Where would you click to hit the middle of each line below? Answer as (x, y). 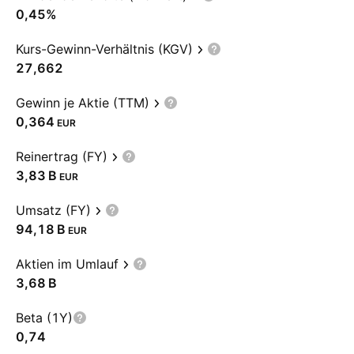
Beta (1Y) (44, 318)
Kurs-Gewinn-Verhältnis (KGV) (104, 49)
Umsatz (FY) (53, 210)
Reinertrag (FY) (62, 156)
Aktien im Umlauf (67, 264)
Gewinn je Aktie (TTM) (83, 103)
